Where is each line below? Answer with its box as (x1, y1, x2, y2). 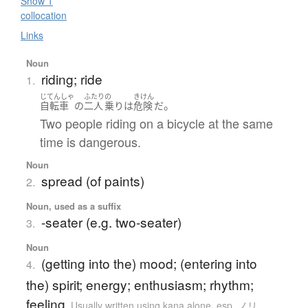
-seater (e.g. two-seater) (41, 212, 181, 231)
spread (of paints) (41, 170, 144, 190)
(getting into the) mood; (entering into (41, 253, 257, 272)
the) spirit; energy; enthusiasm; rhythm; (25, 274, 254, 294)
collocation (21, 8, 67, 23)
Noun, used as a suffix (25, 199, 121, 212)
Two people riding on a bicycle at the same (39, 113, 273, 132)
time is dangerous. (39, 132, 141, 151)
